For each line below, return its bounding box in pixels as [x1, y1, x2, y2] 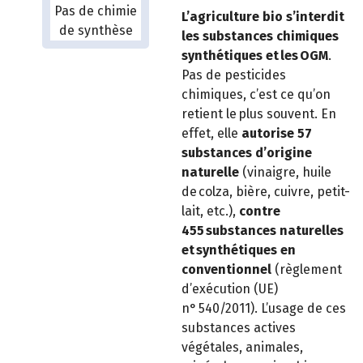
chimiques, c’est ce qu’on [181, 87, 331, 103]
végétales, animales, [181, 340, 303, 356]
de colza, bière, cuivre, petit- [181, 184, 350, 200]
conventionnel [181, 262, 271, 278]
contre [239, 203, 280, 220]
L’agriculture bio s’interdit [181, 9, 344, 25]
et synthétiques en [181, 242, 296, 258]
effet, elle [181, 126, 241, 142]
